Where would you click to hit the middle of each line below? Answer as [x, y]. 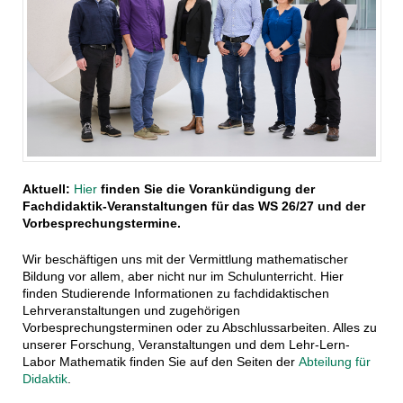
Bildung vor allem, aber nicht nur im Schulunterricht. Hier [183, 277]
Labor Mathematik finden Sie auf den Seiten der [160, 362]
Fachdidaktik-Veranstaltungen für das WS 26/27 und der [193, 206]
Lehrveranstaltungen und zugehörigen [131, 311]
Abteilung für [334, 362]
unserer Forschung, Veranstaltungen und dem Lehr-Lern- [186, 345]
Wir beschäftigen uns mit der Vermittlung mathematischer [185, 260]
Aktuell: [48, 189]
